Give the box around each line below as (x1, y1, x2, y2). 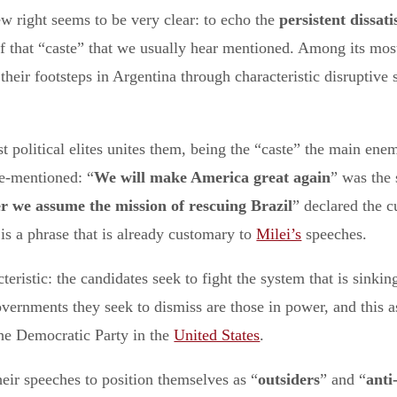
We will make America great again (94, 168, 331, 187)
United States (174, 326, 261, 345)
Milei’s (256, 225, 302, 244)
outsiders (258, 370, 321, 389)
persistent (278, 11, 346, 29)
